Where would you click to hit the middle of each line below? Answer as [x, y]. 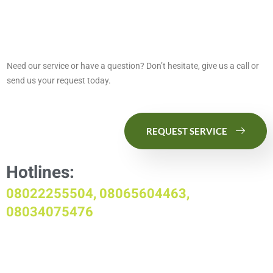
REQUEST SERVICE [187, 131]
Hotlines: [40, 173]
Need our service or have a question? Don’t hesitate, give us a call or [133, 66]
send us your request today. [59, 81]
